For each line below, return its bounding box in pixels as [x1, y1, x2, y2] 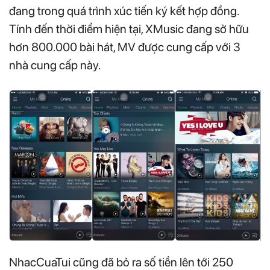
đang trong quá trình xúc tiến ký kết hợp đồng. [9, 4, 239, 19]
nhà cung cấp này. [9, 58, 101, 73]
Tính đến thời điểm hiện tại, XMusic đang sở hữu [9, 22, 249, 37]
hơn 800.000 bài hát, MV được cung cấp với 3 [9, 40, 240, 55]
